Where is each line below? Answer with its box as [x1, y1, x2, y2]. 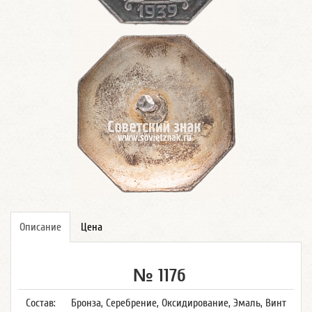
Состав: [26, 297, 56, 309]
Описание [19, 221, 61, 233]
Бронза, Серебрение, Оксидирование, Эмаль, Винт [71, 297, 286, 309]
